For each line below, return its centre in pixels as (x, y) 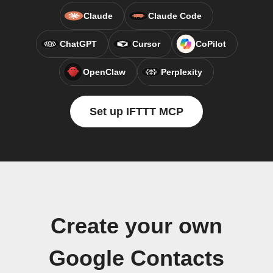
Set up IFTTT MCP (136, 112)
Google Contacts (136, 258)
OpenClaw (104, 72)
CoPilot (211, 44)
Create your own (136, 226)
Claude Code (175, 16)
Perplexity (182, 72)
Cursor (146, 44)
